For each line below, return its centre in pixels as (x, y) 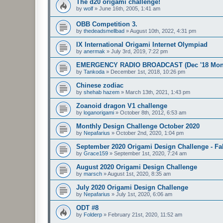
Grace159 (96, 154)
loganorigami (99, 113)
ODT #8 (87, 208)
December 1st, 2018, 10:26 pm (148, 72)
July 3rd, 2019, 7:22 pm (139, 52)
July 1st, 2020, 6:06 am (144, 194)
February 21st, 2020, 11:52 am (145, 215)
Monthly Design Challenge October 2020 (138, 126)
